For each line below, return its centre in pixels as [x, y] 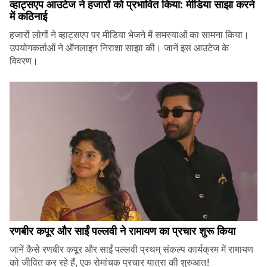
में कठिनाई [28, 16]
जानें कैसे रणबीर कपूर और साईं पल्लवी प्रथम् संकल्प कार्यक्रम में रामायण [131, 249]
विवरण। [24, 61]
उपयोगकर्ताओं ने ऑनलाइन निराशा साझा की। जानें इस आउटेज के [119, 48]
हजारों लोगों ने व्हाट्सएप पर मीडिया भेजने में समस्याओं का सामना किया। [129, 35]
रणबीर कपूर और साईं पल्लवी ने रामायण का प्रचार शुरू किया [122, 230]
